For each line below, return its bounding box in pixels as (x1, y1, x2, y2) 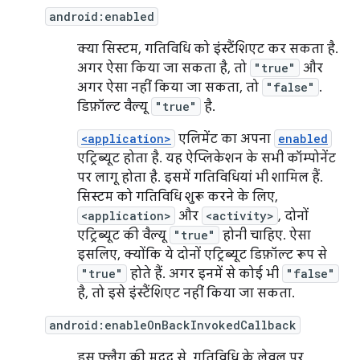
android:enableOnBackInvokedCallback (49, 317, 297, 333)
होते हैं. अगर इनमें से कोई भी (127, 266, 282, 282)
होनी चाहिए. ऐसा (219, 227, 311, 243)
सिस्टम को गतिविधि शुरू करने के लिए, (77, 189, 278, 205)
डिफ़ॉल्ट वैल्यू (77, 99, 151, 115)
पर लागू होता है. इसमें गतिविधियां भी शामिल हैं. (77, 170, 323, 186)
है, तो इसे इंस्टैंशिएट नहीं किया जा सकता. (77, 285, 295, 301)
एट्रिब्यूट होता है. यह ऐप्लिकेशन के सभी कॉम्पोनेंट (77, 150, 336, 166)
